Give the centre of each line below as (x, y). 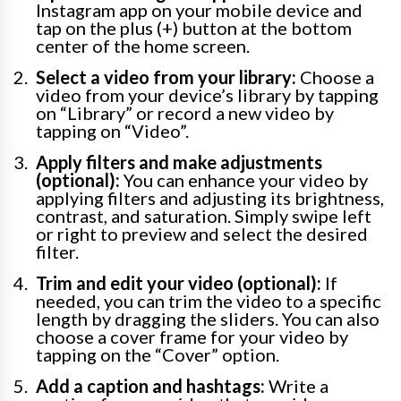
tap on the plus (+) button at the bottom (194, 28)
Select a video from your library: (166, 77)
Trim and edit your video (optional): (179, 283)
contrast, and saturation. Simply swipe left (204, 216)
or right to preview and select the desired (202, 234)
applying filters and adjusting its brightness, (210, 198)
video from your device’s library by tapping (207, 95)
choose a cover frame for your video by (192, 337)
